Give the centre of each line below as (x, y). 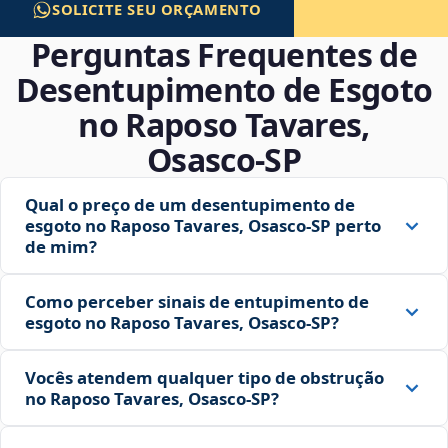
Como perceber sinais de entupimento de (197, 302)
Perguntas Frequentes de (224, 55)
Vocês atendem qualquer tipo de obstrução (204, 378)
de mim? (61, 247)
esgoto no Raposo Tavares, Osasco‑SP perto (203, 226)
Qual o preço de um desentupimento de (190, 205)
